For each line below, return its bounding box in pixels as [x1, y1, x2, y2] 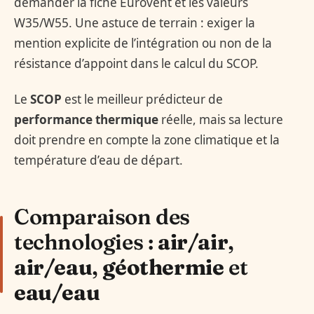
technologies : [14, 228, 158, 255]
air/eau [14, 253, 93, 280]
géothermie [102, 253, 224, 280]
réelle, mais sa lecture [158, 111, 283, 128]
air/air [158, 228, 228, 255]
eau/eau [14, 278, 100, 306]
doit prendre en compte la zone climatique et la [14, 131, 280, 148]
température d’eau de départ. [14, 151, 183, 168]
